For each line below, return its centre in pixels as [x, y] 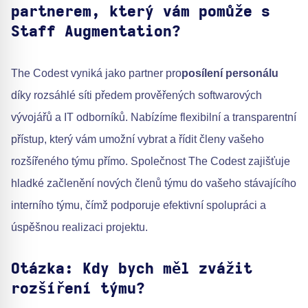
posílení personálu [230, 74]
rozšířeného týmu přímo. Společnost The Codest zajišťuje [151, 162]
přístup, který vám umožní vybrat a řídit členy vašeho [137, 140]
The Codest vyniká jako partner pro [96, 74]
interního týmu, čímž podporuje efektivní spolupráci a [139, 206]
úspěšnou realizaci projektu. [79, 228]
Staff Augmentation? [96, 32]
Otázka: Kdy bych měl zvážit [132, 269]
